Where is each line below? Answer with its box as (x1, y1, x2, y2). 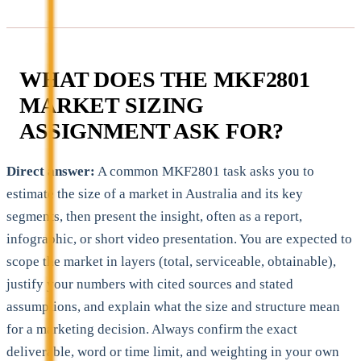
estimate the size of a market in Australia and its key (6, 185, 303, 201)
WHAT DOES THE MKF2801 (19, 66, 311, 92)
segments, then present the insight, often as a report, (6, 208, 302, 224)
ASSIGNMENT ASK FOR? (19, 118, 284, 143)
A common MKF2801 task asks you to (95, 163, 314, 179)
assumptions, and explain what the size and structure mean (6, 298, 340, 314)
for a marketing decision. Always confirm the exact (6, 321, 297, 337)
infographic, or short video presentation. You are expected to (6, 230, 352, 247)
